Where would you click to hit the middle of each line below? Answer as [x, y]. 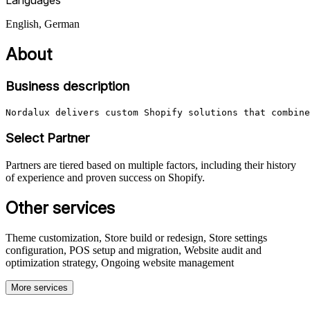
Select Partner [48, 138]
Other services [60, 208]
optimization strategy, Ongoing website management [120, 262]
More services [39, 287]
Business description [67, 86]
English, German [43, 24]
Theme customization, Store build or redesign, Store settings [136, 237]
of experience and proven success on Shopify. [105, 177]
